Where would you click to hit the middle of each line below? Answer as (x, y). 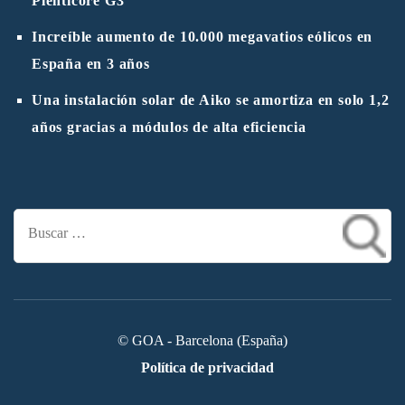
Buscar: (205, 227)
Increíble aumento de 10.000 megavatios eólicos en (202, 37)
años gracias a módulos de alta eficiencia (169, 127)
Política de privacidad (207, 368)
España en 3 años (91, 64)
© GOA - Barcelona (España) (202, 341)
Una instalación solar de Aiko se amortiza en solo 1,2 (211, 100)
